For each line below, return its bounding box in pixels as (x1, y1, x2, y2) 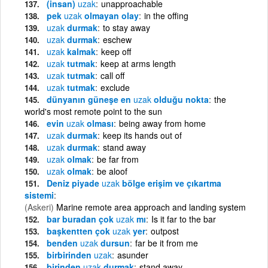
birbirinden (47, 248, 94, 261)
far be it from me (135, 236, 198, 249)
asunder (117, 248, 148, 261)
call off (100, 69, 124, 81)
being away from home (119, 117, 206, 129)
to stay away (103, 21, 150, 33)
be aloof (97, 165, 127, 177)
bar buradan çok (47, 212, 116, 225)
